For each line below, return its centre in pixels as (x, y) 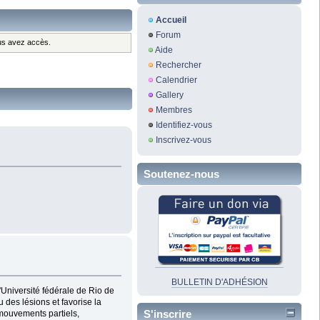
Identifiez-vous (184, 125)
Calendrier (176, 80)
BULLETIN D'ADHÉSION (219, 282)
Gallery (169, 95)
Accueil (171, 20)
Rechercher (178, 65)
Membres (174, 110)
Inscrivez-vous (183, 140)
